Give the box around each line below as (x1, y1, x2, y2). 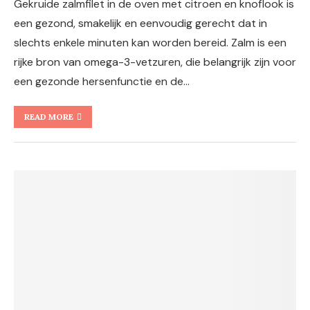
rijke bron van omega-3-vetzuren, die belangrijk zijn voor (14, 55, 296, 69)
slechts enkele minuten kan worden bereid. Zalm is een (14, 35, 286, 50)
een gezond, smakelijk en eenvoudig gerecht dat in (14, 16, 267, 30)
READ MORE (24, 111, 73, 122)
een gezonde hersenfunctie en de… (14, 74, 190, 89)
